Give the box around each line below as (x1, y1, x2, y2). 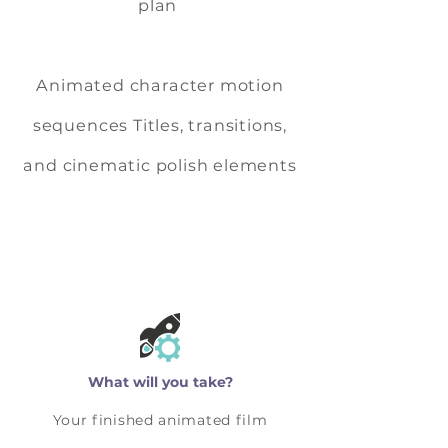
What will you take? (87, 373, 233, 391)
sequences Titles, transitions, (32, 115, 288, 135)
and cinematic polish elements (23, 155, 297, 175)
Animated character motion (36, 75, 284, 95)
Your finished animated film (52, 411, 268, 429)
